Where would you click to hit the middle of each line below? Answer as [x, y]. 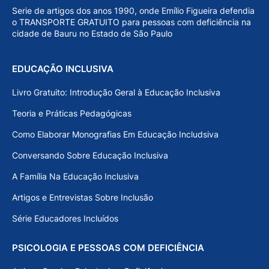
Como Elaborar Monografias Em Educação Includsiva [115, 134]
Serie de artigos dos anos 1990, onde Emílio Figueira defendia [133, 11]
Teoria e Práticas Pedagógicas [72, 113]
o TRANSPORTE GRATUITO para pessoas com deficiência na [131, 22]
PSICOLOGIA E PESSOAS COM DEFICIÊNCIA [108, 248]
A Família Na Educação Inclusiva [75, 177]
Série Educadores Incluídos [65, 219]
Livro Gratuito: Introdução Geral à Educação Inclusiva [116, 92]
